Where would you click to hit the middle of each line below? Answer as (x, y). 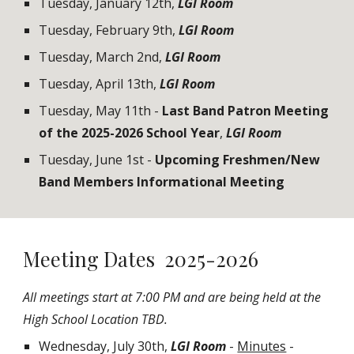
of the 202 (71, 133)
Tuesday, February (96, 30)
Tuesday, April (83, 84)
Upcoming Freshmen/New (238, 160)
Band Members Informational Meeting (162, 182)
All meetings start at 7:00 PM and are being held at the (172, 297)
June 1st (120, 160)
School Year (182, 133)
